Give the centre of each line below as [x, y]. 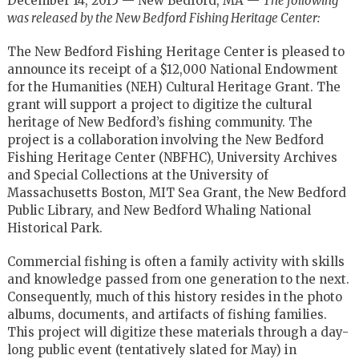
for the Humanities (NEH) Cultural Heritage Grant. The [173, 87]
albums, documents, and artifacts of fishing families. [168, 314]
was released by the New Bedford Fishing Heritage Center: [163, 18]
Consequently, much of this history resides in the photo [174, 296]
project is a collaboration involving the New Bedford [165, 139]
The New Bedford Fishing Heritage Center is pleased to [175, 51]
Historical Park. [54, 228]
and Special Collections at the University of [137, 175]
